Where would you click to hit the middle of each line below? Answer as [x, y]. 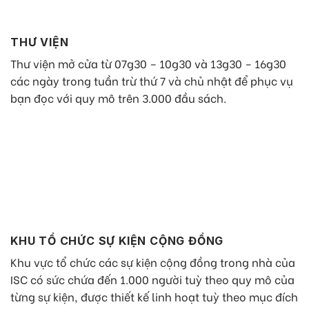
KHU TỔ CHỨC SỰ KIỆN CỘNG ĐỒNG [117, 241]
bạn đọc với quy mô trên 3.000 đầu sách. [118, 98]
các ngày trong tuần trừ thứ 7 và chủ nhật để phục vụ [152, 81]
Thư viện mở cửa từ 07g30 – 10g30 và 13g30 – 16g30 [148, 63]
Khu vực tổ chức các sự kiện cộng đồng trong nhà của [153, 262]
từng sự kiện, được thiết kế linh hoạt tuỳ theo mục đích [154, 297]
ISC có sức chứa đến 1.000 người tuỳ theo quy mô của [152, 279]
